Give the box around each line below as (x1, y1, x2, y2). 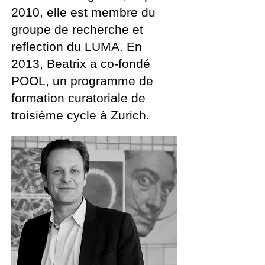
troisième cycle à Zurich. (11, 108, 150, 122)
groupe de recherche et (11, 22, 143, 36)
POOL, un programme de (11, 74, 153, 88)
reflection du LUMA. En (11, 40, 142, 53)
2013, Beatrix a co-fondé (11, 57, 150, 70)
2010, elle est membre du (11, 5, 156, 19)
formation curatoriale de (11, 91, 146, 105)
